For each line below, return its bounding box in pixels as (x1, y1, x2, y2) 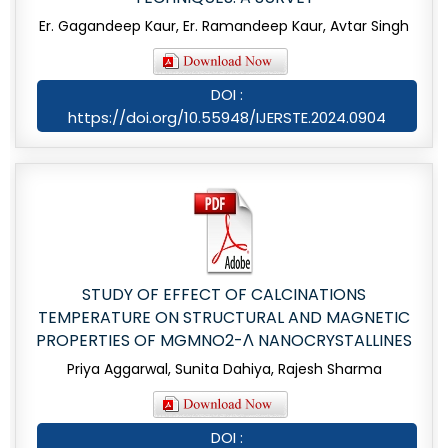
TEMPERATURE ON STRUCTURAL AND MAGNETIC (38, 306, 410, 330)
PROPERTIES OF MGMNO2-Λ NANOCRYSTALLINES (36, 329, 412, 353)
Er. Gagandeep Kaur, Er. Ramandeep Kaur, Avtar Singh (39, 16, 409, 37)
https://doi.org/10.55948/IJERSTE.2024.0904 (68, 107, 386, 129)
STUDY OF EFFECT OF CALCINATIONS (82, 283, 366, 307)
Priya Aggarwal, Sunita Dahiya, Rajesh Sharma (66, 359, 382, 380)
